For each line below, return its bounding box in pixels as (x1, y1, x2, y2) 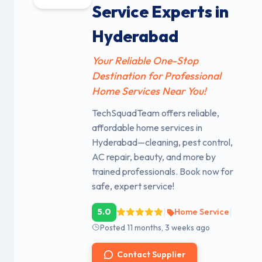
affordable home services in (92, 121, 202, 133)
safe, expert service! (92, 180, 174, 192)
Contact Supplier (117, 249, 186, 260)
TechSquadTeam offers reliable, (92, 106, 219, 119)
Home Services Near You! (92, 84, 206, 98)
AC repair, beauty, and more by (92, 150, 216, 163)
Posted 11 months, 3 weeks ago (100, 222, 210, 233)
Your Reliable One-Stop (92, 53, 198, 67)
